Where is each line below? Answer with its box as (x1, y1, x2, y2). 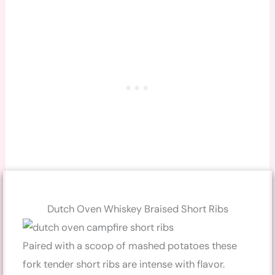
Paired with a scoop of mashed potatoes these (23, 239, 238, 253)
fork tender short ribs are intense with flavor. (23, 258, 225, 271)
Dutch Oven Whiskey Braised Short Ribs (47, 203, 228, 216)
